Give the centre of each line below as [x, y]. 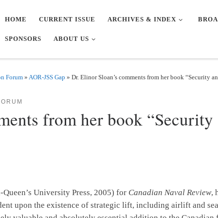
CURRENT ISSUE [67, 19]
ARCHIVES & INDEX [142, 19]
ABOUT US [72, 38]
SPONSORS [23, 38]
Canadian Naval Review [170, 193]
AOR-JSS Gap [47, 77]
